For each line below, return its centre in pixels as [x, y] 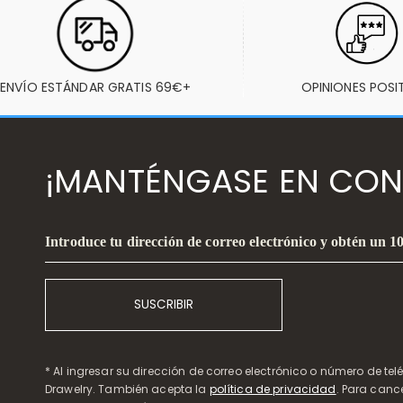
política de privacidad [273, 389]
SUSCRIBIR [164, 304]
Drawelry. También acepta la [127, 389]
